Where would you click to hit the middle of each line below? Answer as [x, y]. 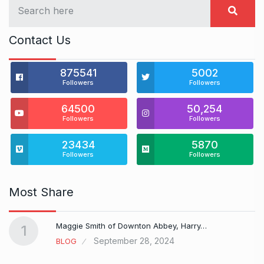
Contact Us [40, 40]
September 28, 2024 [134, 240]
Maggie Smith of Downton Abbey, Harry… [131, 225]
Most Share [41, 192]
